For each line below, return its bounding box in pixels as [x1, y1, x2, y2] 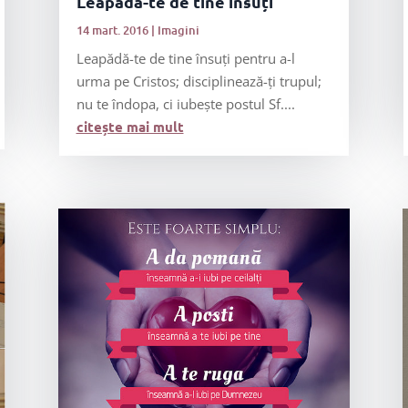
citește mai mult [76, 117, 184, 136]
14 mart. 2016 [76, 22, 148, 38]
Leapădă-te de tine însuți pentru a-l [76, 49, 295, 67]
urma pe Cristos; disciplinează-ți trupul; [76, 72, 321, 90]
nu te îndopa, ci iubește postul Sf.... [76, 95, 295, 113]
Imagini [157, 22, 199, 38]
